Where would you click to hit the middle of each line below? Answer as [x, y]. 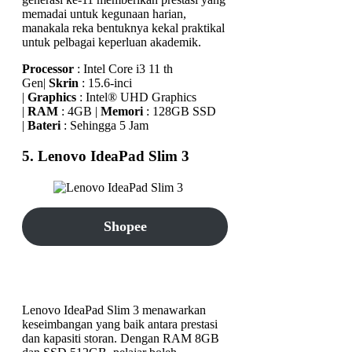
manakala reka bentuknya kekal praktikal [123, 27]
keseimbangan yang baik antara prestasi [120, 324]
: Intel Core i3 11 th [123, 68]
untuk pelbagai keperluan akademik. [112, 42]
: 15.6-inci [105, 82]
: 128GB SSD [180, 111]
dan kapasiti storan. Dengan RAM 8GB [121, 338]
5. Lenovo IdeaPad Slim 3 [106, 156]
